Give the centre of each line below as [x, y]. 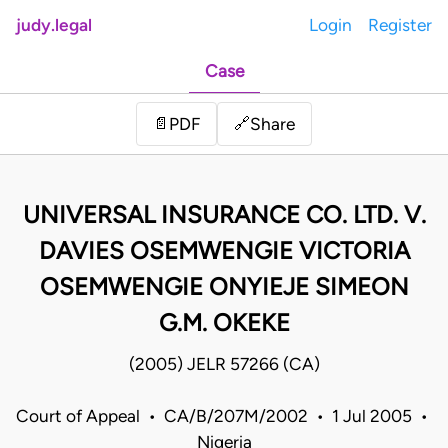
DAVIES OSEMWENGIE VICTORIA [224, 251]
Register [400, 25]
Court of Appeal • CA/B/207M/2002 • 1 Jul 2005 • [224, 416]
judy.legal [54, 25]
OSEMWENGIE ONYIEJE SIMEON [224, 287]
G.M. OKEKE [224, 323]
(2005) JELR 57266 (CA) [224, 364]
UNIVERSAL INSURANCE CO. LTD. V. [224, 215]
